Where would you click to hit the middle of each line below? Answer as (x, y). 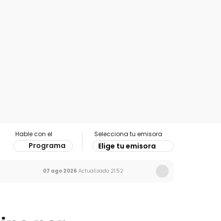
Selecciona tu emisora (128, 134)
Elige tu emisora (127, 146)
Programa (47, 146)
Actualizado (93, 171)
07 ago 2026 (60, 171)
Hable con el (34, 134)
